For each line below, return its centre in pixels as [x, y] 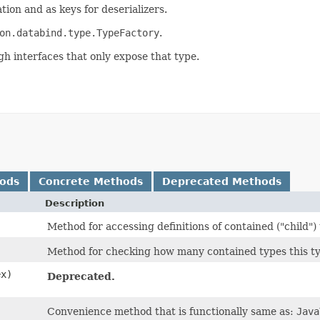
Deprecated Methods [222, 181]
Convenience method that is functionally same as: [172, 311]
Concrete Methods [91, 181]
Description [75, 203]
